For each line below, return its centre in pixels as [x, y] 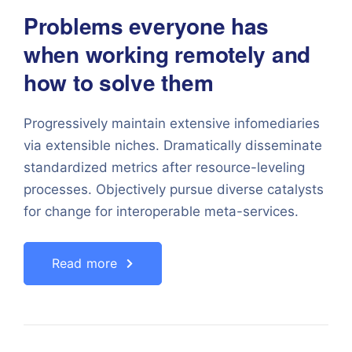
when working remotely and [167, 54]
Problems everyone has [147, 26]
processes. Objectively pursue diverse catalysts [174, 189]
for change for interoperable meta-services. [161, 211]
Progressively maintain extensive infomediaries [172, 123]
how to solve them [119, 82]
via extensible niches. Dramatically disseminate [173, 145]
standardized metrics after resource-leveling [164, 167]
